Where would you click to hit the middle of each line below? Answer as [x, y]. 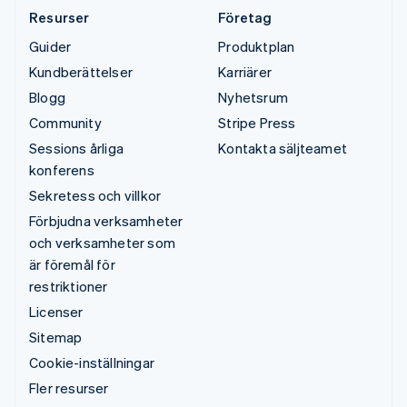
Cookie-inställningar [92, 363]
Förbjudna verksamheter [106, 221]
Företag [245, 18]
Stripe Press [257, 123]
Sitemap [56, 338]
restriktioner [69, 287]
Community [65, 123]
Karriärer [245, 72]
